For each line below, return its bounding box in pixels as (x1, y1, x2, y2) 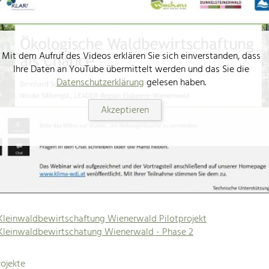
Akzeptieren (101, 103, 150, 119)
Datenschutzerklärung (56, 75, 144, 91)
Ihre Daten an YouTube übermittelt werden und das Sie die (13, 62, 249, 78)
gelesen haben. (144, 75, 206, 91)
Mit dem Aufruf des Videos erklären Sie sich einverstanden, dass (1, 49, 261, 65)
